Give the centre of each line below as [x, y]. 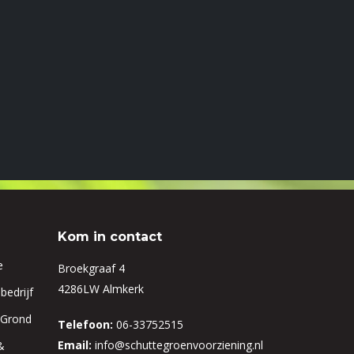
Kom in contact [110, 236]
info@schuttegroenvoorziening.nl [179, 345]
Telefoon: [85, 324]
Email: [75, 345]
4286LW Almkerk [101, 288]
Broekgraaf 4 [91, 268]
